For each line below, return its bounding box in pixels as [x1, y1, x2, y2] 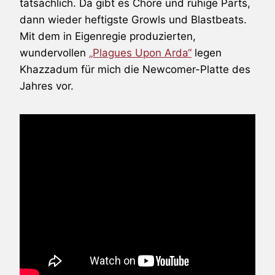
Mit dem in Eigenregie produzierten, [20, 29, 196, 42]
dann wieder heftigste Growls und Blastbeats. [20, 13, 247, 26]
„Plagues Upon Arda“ [89, 46, 192, 59]
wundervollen [20, 46, 89, 59]
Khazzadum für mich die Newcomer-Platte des [20, 63, 250, 76]
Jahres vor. [20, 79, 74, 92]
